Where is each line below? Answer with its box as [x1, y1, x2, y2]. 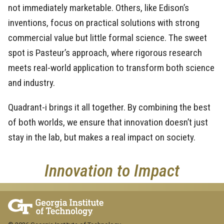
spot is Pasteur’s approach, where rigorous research [8, 46, 202, 58]
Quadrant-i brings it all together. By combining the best [8, 101, 210, 113]
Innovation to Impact [44, 161, 179, 181]
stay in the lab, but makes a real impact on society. [8, 131, 195, 143]
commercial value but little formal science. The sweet [8, 31, 207, 43]
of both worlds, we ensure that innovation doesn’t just [8, 116, 208, 128]
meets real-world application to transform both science [8, 61, 214, 73]
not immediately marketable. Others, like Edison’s [8, 1, 189, 13]
